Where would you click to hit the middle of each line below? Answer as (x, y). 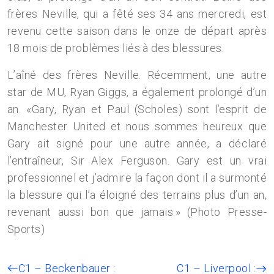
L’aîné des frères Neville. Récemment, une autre (137, 75)
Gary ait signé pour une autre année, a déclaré (137, 143)
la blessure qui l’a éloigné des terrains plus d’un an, (137, 195)
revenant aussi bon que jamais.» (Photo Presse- (137, 212)
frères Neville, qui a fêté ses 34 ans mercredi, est (137, 14)
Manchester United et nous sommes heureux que (137, 126)
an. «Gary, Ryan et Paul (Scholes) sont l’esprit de (137, 109)
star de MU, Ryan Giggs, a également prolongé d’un (137, 92)
